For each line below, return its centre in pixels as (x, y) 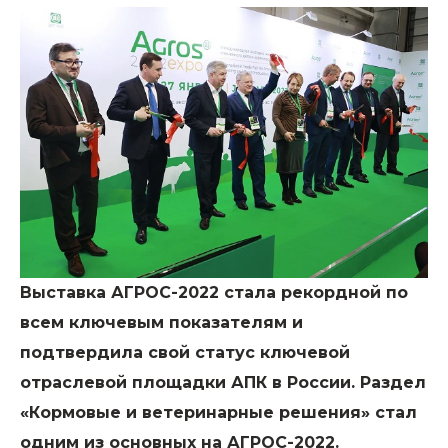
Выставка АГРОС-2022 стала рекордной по (214, 293)
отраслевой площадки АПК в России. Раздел (223, 383)
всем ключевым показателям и (161, 323)
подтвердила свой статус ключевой (185, 353)
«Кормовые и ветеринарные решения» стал (218, 413)
